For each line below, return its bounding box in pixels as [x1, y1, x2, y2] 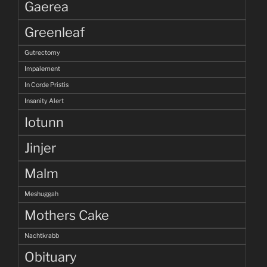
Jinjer [24, 140, 56, 156]
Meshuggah [24, 190, 58, 198]
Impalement [24, 65, 60, 73]
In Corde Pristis [24, 81, 69, 89]
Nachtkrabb [24, 232, 59, 240]
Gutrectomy [24, 49, 60, 57]
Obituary [24, 249, 77, 265]
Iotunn [24, 114, 64, 131]
